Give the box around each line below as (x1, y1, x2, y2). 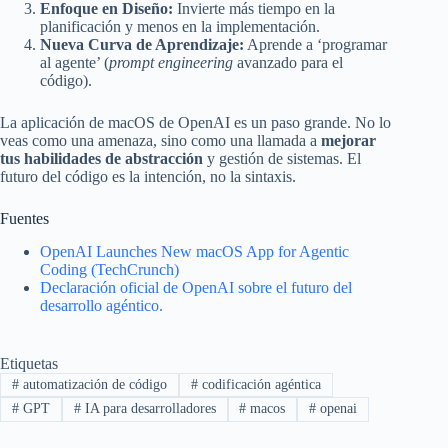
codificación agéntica (197, 376, 321, 392)
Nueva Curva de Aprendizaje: (40, 36, 244, 53)
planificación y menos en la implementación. (40, 18, 320, 35)
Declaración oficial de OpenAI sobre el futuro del (40, 278, 352, 296)
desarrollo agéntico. (40, 296, 163, 314)
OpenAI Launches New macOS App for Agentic (40, 242, 349, 260)
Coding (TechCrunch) (40, 260, 179, 278)
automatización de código (18, 376, 167, 392)
